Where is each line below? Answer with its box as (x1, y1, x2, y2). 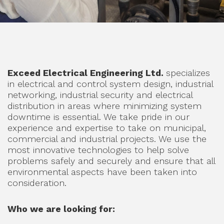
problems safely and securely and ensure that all (7, 155, 215, 166)
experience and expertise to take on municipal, (7, 122, 206, 133)
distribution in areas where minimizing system (7, 100, 201, 111)
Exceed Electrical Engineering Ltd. (7, 67, 166, 78)
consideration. (7, 177, 66, 188)
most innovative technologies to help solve (7, 144, 189, 155)
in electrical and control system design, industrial (7, 78, 213, 89)
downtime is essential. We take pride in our (7, 111, 189, 122)
